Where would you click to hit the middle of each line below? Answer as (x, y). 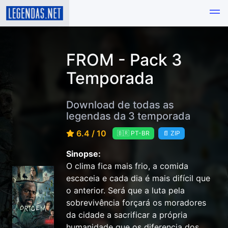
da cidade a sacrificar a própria (127, 215)
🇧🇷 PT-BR (133, 133)
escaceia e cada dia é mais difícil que (138, 178)
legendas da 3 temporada (128, 116)
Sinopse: (83, 154)
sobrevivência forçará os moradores (136, 203)
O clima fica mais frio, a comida (127, 166)
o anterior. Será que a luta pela (125, 191)
